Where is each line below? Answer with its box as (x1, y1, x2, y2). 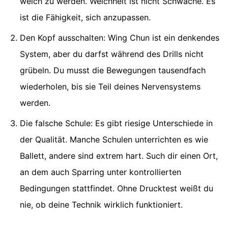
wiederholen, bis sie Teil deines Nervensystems (20, 81, 201, 92)
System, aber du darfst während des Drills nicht (20, 49, 204, 60)
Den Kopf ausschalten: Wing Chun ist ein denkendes (20, 33, 219, 43)
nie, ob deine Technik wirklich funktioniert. (20, 199, 183, 210)
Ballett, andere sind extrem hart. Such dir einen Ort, (20, 151, 218, 161)
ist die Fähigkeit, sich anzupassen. (20, 12, 151, 23)
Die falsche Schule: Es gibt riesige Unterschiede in (20, 118, 213, 129)
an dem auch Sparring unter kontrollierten (20, 167, 181, 178)
